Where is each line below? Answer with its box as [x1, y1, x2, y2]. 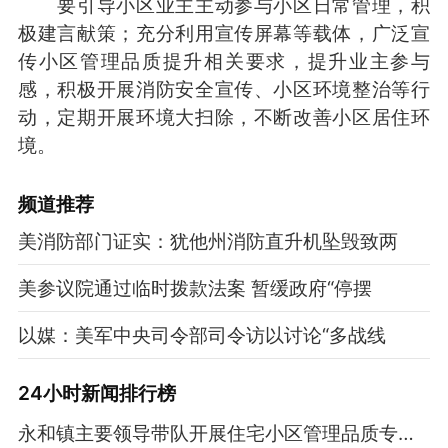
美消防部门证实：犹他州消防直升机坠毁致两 [17, 228, 398, 253]
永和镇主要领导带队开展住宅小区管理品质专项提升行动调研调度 [397, 421, 414, 446]
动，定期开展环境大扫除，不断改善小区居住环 [17, 104, 431, 129]
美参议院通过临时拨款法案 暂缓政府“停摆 [17, 275, 372, 300]
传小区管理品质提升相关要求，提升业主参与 [17, 48, 431, 73]
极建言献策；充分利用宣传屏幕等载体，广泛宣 [17, 20, 431, 45]
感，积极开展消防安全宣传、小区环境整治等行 [17, 76, 431, 101]
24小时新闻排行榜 [17, 381, 176, 406]
